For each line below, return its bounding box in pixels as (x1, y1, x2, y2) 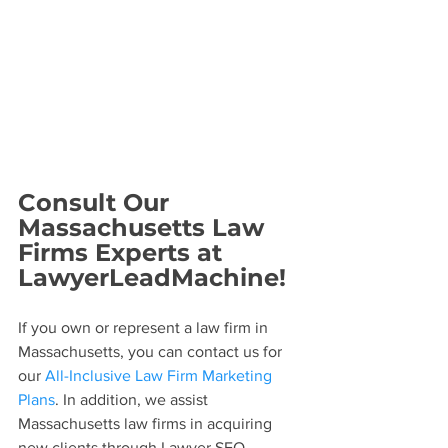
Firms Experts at (18, 238, 229, 268)
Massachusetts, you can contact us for (18, 343, 286, 361)
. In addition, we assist (55, 391, 212, 409)
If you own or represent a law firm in (18, 319, 272, 337)
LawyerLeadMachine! (18, 263, 293, 293)
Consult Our (18, 188, 176, 218)
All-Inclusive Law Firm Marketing (45, 367, 276, 385)
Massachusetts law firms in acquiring (18, 415, 276, 433)
